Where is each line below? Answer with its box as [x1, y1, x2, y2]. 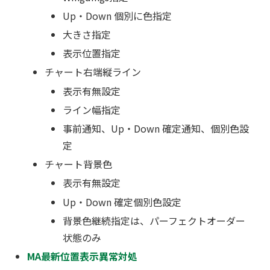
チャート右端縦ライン [45, 64, 142, 80]
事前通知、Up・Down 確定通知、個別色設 [62, 121, 249, 136]
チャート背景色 [45, 157, 113, 172]
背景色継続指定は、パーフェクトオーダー [62, 213, 245, 228]
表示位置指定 [62, 46, 121, 61]
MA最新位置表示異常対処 [27, 248, 138, 263]
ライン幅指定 [62, 102, 121, 117]
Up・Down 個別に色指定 [62, 8, 172, 23]
